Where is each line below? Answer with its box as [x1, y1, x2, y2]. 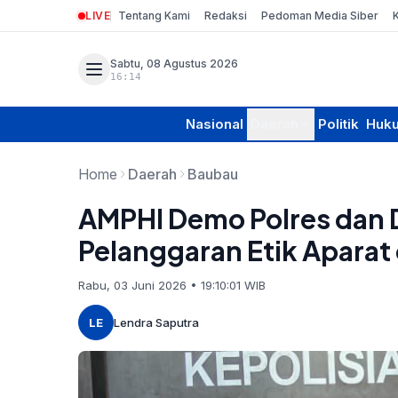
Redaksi [204, 8, 248, 22]
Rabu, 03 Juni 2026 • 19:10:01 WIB [78, 278, 266, 292]
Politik [318, 115, 359, 132]
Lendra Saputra [114, 314, 199, 330]
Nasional [186, 115, 243, 132]
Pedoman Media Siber [261, 8, 379, 22]
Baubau [187, 165, 238, 183]
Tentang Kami [118, 8, 191, 22]
